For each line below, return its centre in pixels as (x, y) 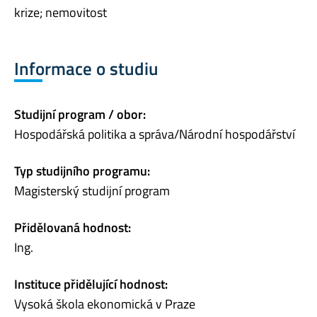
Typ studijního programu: (82, 171)
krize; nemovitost (60, 12)
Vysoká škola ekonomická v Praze (105, 304)
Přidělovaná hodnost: (73, 228)
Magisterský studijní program (92, 191)
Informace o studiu (86, 68)
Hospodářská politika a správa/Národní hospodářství (155, 134)
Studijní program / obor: (80, 115)
